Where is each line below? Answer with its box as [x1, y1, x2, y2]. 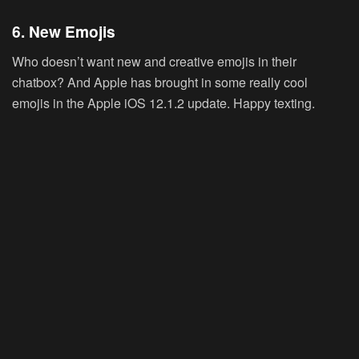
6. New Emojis [12, 20, 115, 43]
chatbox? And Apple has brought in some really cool [12, 72, 308, 91]
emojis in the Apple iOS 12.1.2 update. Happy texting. [12, 93, 315, 112]
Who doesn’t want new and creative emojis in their [12, 51, 296, 71]
